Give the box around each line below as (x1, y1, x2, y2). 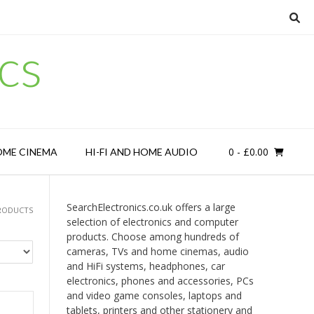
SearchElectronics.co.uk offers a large (66, 200, 235, 214)
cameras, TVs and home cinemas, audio (66, 245, 249, 258)
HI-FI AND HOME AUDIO (85, 146, 198, 158)
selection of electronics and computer (66, 215, 238, 228)
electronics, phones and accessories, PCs (66, 274, 254, 287)
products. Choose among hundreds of (66, 230, 239, 243)
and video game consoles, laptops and (66, 289, 242, 302)
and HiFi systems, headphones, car (66, 259, 225, 273)
